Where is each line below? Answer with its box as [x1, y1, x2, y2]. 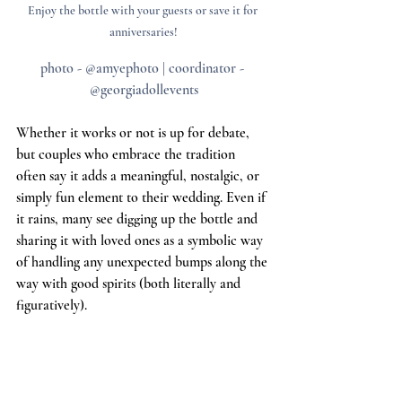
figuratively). [16, 295, 87, 314]
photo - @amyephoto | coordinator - [39, 58, 248, 77]
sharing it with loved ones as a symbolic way [16, 231, 267, 249]
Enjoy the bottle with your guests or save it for [27, 2, 260, 18]
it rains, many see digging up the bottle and [16, 209, 261, 228]
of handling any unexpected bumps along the [16, 252, 271, 271]
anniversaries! [109, 23, 178, 39]
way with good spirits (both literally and [16, 274, 244, 293]
